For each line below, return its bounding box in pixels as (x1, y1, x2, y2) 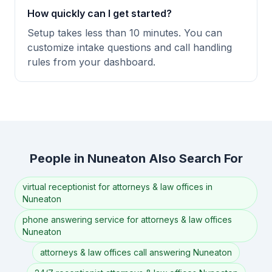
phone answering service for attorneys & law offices (22, 214, 232, 225)
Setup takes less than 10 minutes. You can (27, 27, 222, 39)
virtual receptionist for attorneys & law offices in (22, 182, 212, 192)
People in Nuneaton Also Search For (29, 151, 243, 166)
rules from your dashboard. (27, 56, 155, 68)
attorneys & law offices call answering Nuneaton (40, 247, 232, 257)
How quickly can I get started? (27, 7, 172, 19)
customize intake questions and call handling (27, 41, 232, 53)
